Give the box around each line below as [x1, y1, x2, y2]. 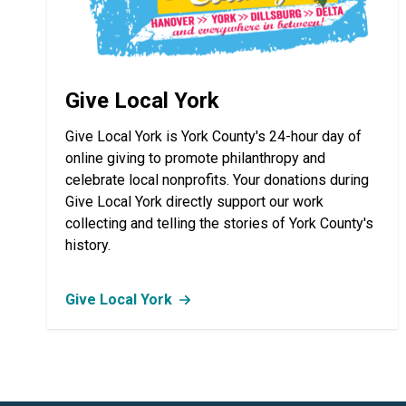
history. [65, 237, 111, 255]
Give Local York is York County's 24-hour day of [65, 128, 362, 146]
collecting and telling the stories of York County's [65, 215, 373, 233]
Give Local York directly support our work [65, 193, 324, 211]
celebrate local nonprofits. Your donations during [65, 171, 369, 189]
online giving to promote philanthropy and [65, 150, 325, 168]
